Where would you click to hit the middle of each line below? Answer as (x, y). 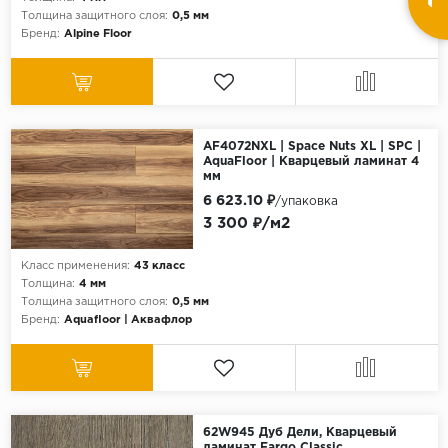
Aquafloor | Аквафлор (127, 320)
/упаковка (306, 202)
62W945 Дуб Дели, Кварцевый (299, 433)
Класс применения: (75, 266)
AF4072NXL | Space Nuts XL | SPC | (311, 147)
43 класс (159, 266)
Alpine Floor (97, 34)
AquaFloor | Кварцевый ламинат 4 (310, 162)
